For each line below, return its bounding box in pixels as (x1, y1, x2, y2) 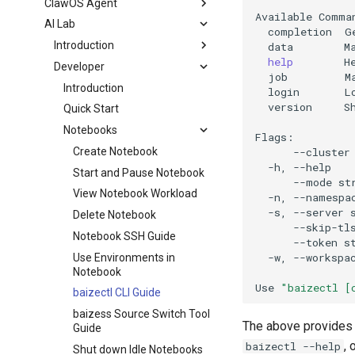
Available (255, 9, 313, 24)
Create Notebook (73, 144, 158, 158)
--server (293, 204, 345, 219)
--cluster (293, 144, 351, 159)
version (268, 99, 313, 114)
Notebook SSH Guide (73, 229, 177, 242)
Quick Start (63, 102, 120, 116)
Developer (54, 59, 105, 73)
